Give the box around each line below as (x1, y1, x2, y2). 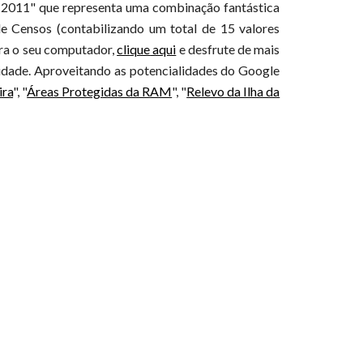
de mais (234, 41, 280, 57)
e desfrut (176, 41, 228, 57)
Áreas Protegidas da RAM (27, 83, 173, 99)
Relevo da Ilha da (186, 83, 280, 99)
